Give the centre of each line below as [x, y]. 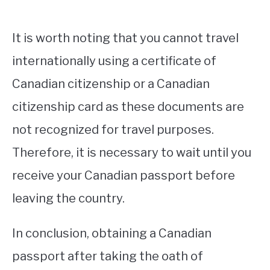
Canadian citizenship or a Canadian [111, 84]
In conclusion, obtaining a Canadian [112, 233]
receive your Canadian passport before [124, 175]
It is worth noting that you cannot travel [125, 38]
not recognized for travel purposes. [113, 130]
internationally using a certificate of [114, 61]
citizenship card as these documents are [128, 107]
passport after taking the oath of [108, 256]
